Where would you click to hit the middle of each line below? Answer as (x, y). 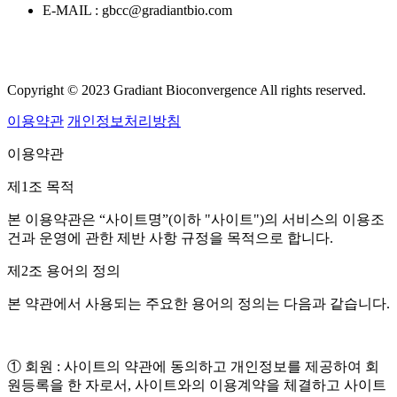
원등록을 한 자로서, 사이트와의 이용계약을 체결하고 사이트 (197, 385)
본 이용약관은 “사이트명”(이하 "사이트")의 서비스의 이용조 (196, 220)
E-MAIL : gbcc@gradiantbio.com (137, 11)
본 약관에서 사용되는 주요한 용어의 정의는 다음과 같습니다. (198, 304)
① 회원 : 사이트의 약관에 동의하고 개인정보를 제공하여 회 (193, 367)
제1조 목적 (41, 187)
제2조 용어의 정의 (64, 271)
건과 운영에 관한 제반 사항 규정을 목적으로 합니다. (170, 238)
